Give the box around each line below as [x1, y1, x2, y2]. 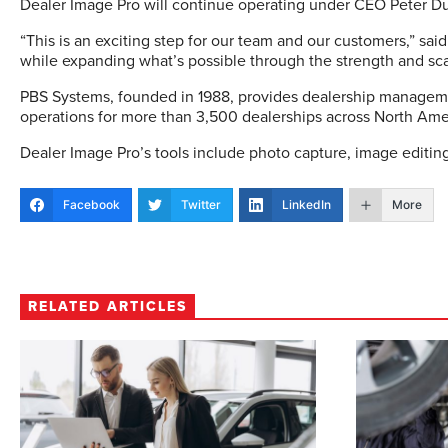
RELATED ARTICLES [28, 297, 187, 315]
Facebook [63, 196, 120, 212]
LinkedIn [282, 196, 331, 212]
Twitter [181, 196, 221, 212]
